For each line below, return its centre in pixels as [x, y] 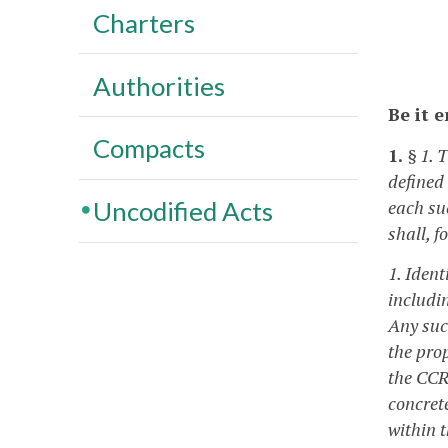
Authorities [158, 85]
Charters [143, 22]
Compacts [148, 148]
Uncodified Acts [182, 211]
